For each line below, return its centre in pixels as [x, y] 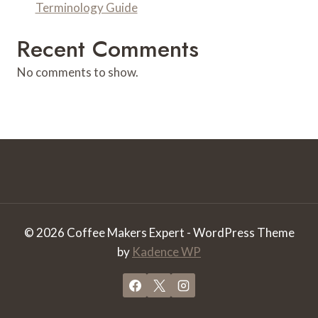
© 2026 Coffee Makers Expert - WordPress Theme [159, 233]
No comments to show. [78, 72]
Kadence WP [166, 252]
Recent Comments [108, 49]
